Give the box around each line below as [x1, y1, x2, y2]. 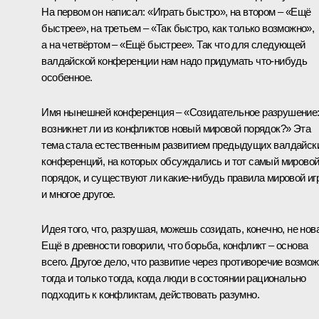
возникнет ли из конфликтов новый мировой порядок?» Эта [41, 122, 310, 135]
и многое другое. [41, 187, 115, 200]
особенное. [41, 70, 93, 83]
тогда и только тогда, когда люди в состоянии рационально [41, 271, 306, 284]
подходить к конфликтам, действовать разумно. [41, 288, 259, 300]
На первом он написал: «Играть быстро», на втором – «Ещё [41, 5, 311, 18]
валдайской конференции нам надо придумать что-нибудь [41, 54, 308, 67]
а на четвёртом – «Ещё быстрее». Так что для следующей [41, 38, 305, 51]
